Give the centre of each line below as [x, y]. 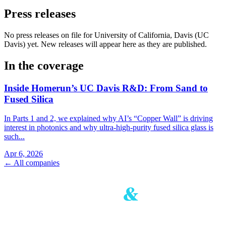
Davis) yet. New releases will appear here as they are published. [105, 44]
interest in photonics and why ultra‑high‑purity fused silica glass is [109, 128]
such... [14, 137]
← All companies [32, 163]
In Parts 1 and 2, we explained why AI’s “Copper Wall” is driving [108, 119]
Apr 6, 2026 [23, 154]
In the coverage [44, 65]
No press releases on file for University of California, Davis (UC [106, 35]
